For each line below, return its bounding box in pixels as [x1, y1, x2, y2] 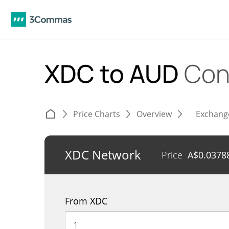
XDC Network [65, 146, 141, 163]
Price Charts [73, 108, 120, 120]
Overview [136, 108, 172, 120]
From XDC [65, 195, 107, 207]
